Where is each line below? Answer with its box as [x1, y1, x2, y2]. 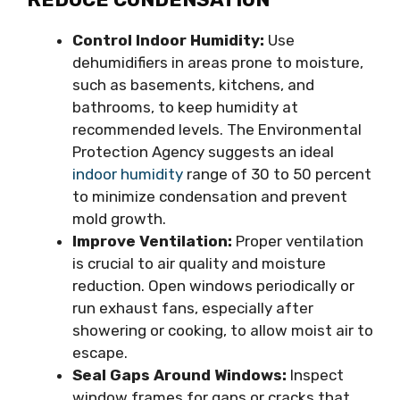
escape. [72, 344, 128, 362]
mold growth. [72, 210, 166, 229]
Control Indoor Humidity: [72, 31, 264, 50]
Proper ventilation [232, 232, 363, 251]
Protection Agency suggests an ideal [72, 143, 334, 162]
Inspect [287, 366, 344, 385]
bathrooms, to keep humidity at [72, 98, 298, 117]
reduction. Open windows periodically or [72, 277, 354, 296]
